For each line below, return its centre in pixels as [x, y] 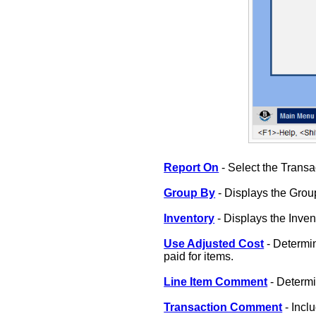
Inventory [189, 218]
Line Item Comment [216, 281]
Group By [190, 193]
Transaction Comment [223, 307]
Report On [192, 167]
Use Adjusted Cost [214, 243]
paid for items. [199, 256]
